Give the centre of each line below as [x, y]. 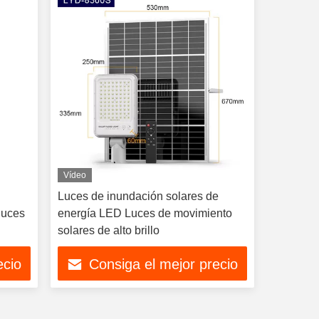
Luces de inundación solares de [138, 196]
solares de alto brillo [108, 230]
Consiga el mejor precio [164, 265]
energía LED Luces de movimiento [145, 213]
